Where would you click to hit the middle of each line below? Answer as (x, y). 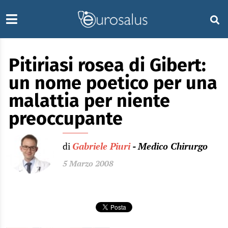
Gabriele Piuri (101, 146)
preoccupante (66, 119)
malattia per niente (89, 101)
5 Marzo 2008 (88, 163)
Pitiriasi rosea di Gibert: (107, 65)
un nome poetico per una (113, 83)
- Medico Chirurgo (170, 146)
